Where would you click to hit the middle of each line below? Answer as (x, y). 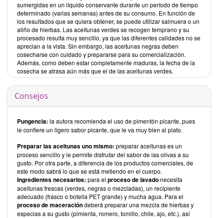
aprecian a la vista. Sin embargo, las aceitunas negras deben (98, 46)
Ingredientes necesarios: (52, 179)
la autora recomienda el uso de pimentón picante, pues (122, 121)
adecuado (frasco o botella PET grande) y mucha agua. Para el (100, 196)
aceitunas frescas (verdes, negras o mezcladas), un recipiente (99, 188)
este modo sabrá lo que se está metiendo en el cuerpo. (90, 171)
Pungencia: (33, 121)
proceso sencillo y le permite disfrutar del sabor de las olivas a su (103, 154)
